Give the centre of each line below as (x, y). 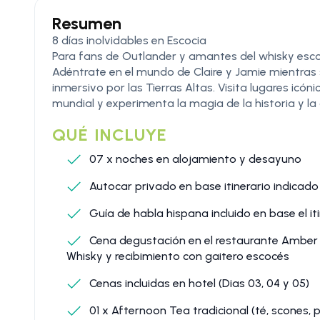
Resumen (87, 23)
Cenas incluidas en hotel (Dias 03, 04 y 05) (198, 283)
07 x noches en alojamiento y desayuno (194, 159)
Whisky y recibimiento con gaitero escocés (178, 256)
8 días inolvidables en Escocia (129, 40)
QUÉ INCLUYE (110, 134)
